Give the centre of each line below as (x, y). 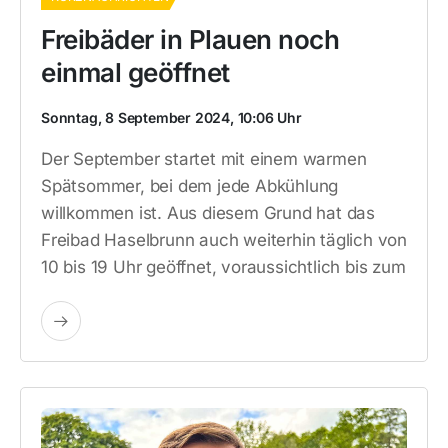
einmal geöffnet (135, 72)
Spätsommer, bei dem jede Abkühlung (190, 186)
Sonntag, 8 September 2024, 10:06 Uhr (171, 117)
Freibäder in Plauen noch (190, 39)
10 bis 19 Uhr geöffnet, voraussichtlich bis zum (223, 267)
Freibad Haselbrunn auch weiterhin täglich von (224, 240)
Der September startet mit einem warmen (204, 159)
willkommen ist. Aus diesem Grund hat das (208, 213)
